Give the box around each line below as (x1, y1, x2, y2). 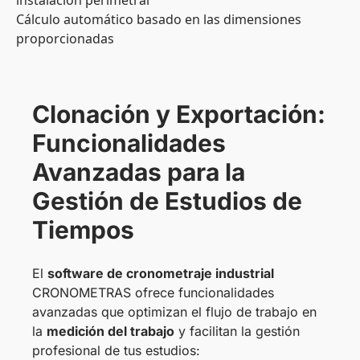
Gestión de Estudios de (32, 186, 302, 216)
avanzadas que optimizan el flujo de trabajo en (32, 304, 317, 321)
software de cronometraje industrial (47, 265, 274, 282)
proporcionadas (16, 30, 114, 48)
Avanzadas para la (32, 157, 245, 187)
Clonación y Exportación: (32, 100, 325, 129)
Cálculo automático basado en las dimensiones (16, 10, 301, 29)
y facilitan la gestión (174, 323, 300, 340)
